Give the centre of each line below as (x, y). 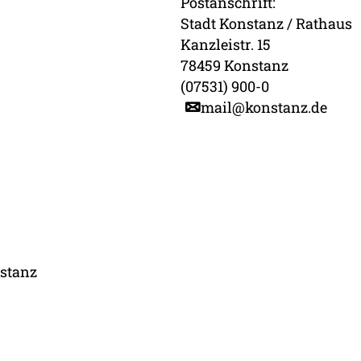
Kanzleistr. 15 (226, 44)
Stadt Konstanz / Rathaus (266, 23)
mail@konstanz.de (264, 107)
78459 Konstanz (234, 65)
